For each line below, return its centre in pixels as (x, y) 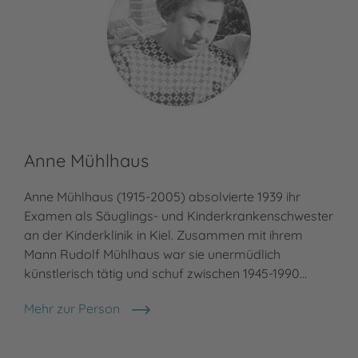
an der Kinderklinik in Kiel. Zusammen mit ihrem (163, 235)
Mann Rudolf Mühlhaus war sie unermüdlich (152, 255)
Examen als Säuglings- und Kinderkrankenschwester (179, 216)
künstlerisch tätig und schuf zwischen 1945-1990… (165, 274)
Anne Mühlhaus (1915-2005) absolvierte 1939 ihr (162, 197)
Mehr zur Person (72, 309)
